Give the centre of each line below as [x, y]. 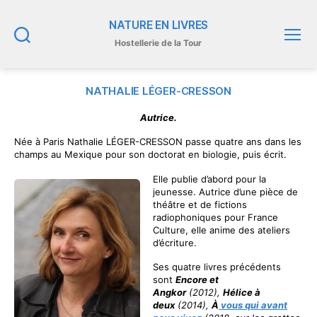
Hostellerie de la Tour [158, 43]
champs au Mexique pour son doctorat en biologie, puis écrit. [150, 155]
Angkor [169, 292]
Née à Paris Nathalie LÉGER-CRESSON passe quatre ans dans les [158, 142]
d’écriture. [175, 242]
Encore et [197, 279]
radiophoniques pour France [215, 217]
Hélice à [242, 292]
